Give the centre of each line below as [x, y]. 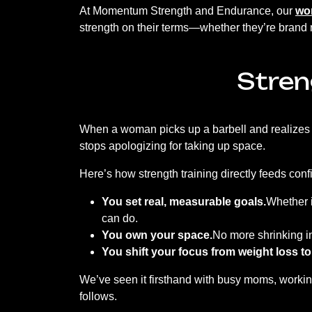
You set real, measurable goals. [184, 202]
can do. [120, 218]
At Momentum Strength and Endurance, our [187, 11]
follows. [98, 296]
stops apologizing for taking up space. [172, 146]
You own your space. [157, 235]
